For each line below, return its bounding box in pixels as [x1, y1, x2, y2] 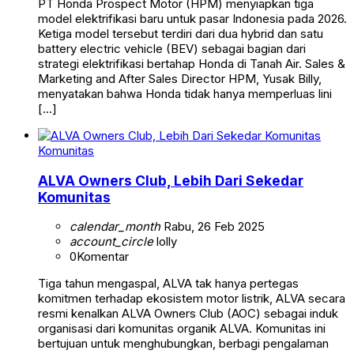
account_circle [70, 234, 153, 250]
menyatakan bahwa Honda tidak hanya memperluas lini [38, 86, 332, 102]
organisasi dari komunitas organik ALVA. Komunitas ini [38, 321, 326, 337]
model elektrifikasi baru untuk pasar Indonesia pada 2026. [38, 11, 347, 27]
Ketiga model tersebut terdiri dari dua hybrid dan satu [38, 26, 323, 42]
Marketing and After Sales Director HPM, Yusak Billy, [38, 71, 322, 87]
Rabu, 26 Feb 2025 [160, 219, 265, 235]
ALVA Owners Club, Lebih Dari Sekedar [38, 171, 303, 189]
